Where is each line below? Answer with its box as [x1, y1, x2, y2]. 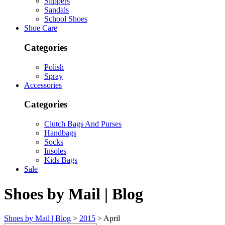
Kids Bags [44, 156, 77, 165]
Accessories [24, 80, 62, 89]
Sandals [44, 6, 69, 15]
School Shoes [44, 15, 87, 24]
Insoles [44, 147, 66, 156]
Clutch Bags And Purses [44, 120, 122, 129]
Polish [44, 62, 64, 71]
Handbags [44, 129, 76, 138]
